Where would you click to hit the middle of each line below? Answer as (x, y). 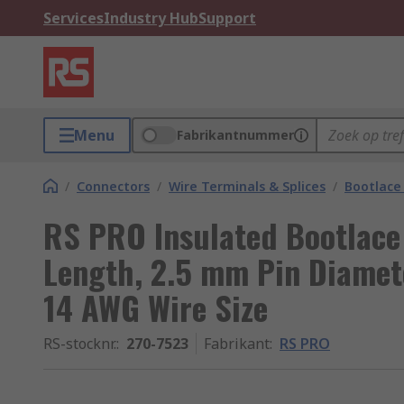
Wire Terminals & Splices (247, 186)
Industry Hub (151, 18)
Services (73, 18)
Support (227, 18)
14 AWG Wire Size (156, 307)
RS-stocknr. (80, 344)
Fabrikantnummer (235, 135)
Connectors (113, 186)
